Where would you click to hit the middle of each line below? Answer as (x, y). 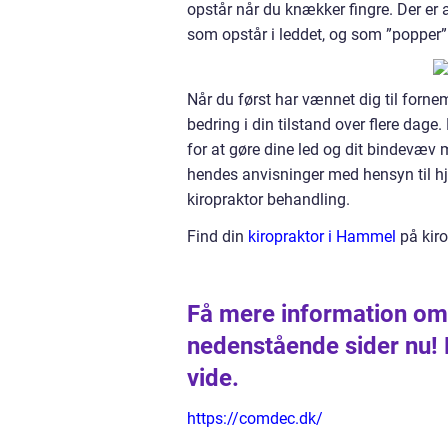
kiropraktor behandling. (268, 199)
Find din (217, 236)
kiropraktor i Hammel (322, 236)
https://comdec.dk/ (255, 418)
